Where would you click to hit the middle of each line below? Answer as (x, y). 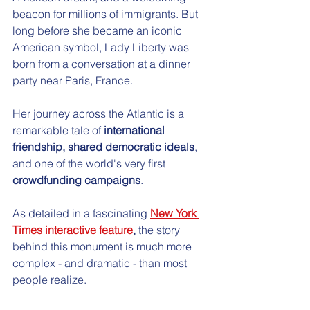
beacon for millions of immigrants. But (107, 14)
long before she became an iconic (99, 31)
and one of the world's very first (90, 164)
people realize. (49, 280)
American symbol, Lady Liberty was (102, 47)
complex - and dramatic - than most (101, 263)
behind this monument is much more (103, 247)
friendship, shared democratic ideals (103, 147)
